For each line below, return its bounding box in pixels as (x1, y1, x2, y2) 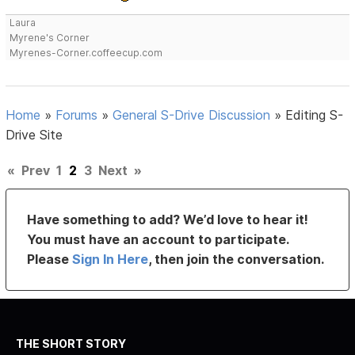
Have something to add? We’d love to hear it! (27, 211, 309, 227)
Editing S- (285, 106, 344, 123)
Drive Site (6, 126, 63, 143)
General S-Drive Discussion (113, 106, 271, 123)
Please (27, 250, 73, 267)
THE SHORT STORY (16, 336, 126, 350)
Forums (55, 106, 98, 123)
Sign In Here (72, 250, 149, 267)
